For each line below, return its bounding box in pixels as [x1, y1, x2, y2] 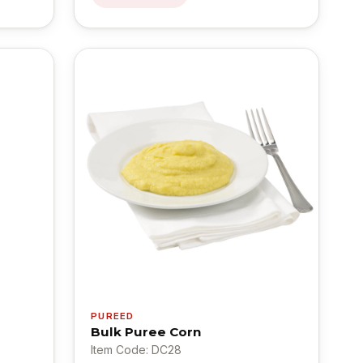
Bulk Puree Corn [91, 323, 202, 340]
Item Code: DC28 [91, 342, 182, 357]
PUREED [91, 310, 135, 322]
